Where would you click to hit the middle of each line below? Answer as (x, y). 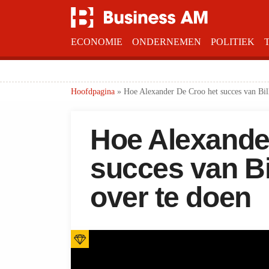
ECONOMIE (97, 42)
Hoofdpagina (93, 92)
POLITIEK (233, 42)
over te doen (171, 197)
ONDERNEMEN (167, 42)
